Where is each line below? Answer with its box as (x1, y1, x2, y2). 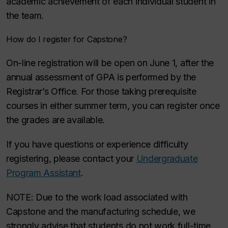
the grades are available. (6, 115, 105, 125)
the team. (6, 10, 44, 21)
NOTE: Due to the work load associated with (6, 192, 188, 203)
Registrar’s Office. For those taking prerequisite (6, 86, 196, 97)
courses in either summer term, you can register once (6, 100, 220, 111)
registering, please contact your (6, 153, 136, 164)
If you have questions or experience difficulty (6, 139, 188, 150)
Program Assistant (6, 167, 81, 178)
